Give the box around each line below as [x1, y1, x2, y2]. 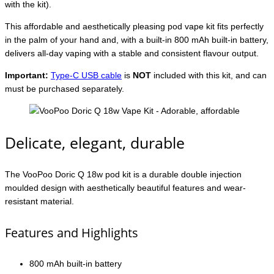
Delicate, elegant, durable [5, 132, 185, 154]
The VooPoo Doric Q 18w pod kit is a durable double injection [5, 169, 242, 180]
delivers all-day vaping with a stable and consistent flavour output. [5, 48, 259, 59]
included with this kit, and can [154, 70, 267, 81]
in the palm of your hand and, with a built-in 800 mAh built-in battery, [5, 35, 268, 45]
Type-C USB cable [51, 70, 122, 81]
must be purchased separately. [5, 84, 124, 94]
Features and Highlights [5, 224, 138, 241]
